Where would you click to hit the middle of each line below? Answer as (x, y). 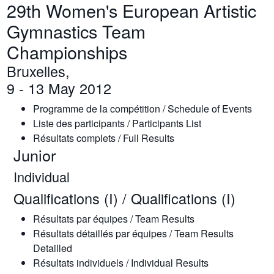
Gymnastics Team (76, 31)
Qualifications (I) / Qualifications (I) (124, 198)
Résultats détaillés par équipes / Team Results (133, 233)
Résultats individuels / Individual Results (120, 263)
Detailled (52, 248)
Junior (34, 155)
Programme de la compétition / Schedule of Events (142, 109)
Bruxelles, (39, 71)
